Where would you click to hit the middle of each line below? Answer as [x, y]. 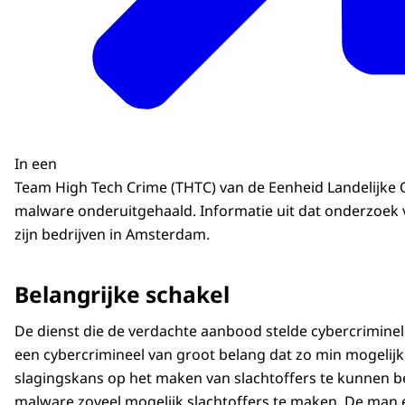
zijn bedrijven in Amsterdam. [112, 235]
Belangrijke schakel [122, 295]
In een [38, 164]
